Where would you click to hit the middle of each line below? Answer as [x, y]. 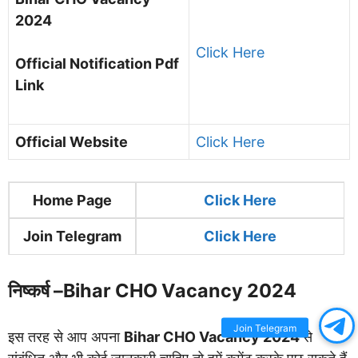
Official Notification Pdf [97, 63]
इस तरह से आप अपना [66, 336]
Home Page [72, 200]
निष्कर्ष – [36, 290]
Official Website [72, 141]
